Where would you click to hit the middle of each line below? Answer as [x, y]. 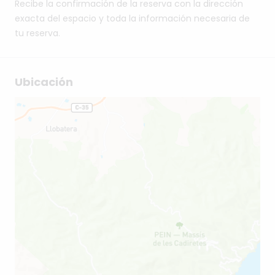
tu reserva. [37, 33]
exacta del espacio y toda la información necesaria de [132, 19]
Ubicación [44, 82]
